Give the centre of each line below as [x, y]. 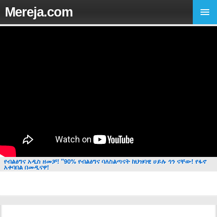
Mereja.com [39, 12]
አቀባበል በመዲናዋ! [26, 167]
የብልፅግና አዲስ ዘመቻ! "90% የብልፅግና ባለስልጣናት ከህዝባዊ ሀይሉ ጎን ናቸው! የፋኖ [105, 161]
